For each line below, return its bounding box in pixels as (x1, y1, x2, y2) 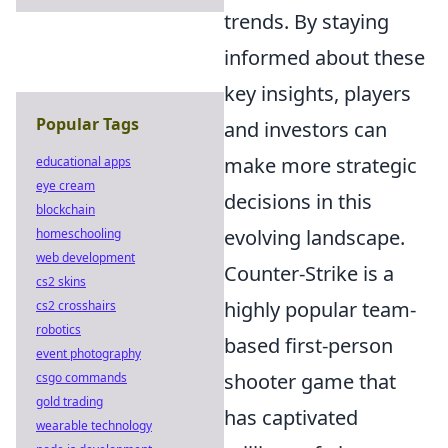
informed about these (224, 44, 425, 71)
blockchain (36, 201, 95, 218)
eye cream (36, 177, 95, 194)
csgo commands (36, 369, 127, 386)
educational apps (36, 153, 131, 170)
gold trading (36, 393, 103, 410)
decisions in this (224, 188, 372, 215)
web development (36, 249, 135, 266)
